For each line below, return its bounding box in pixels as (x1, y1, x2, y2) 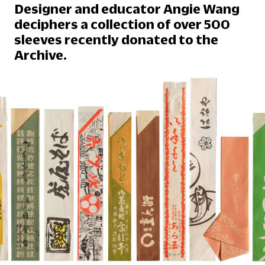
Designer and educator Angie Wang (14, 2, 240, 16)
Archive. (14, 48, 67, 62)
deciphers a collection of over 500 (14, 17, 230, 31)
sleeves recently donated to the (14, 33, 218, 47)
